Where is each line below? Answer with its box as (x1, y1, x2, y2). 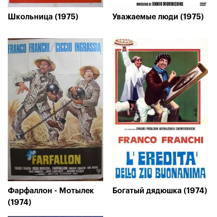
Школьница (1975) (8, 13, 78, 21)
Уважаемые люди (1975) (112, 13, 204, 21)
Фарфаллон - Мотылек (8, 187, 94, 195)
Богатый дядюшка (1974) (112, 187, 207, 195)
